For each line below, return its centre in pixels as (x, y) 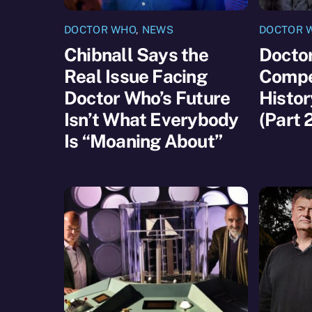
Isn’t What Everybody (151, 119)
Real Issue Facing (135, 76)
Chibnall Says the (136, 54)
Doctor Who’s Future (147, 97)
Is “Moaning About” (143, 141)
